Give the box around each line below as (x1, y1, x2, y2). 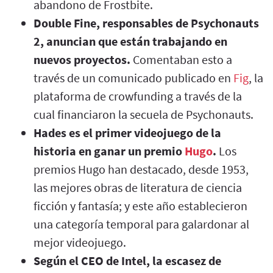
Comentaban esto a (130, 51, 232, 67)
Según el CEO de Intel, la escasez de (34, 252, 221, 268)
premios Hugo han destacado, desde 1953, (34, 161, 249, 177)
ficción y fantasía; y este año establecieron (34, 197, 247, 213)
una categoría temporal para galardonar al (34, 216, 249, 232)
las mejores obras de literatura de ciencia (34, 179, 242, 195)
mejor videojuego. (34, 234, 126, 250)
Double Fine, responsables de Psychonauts (34, 15, 259, 30)
